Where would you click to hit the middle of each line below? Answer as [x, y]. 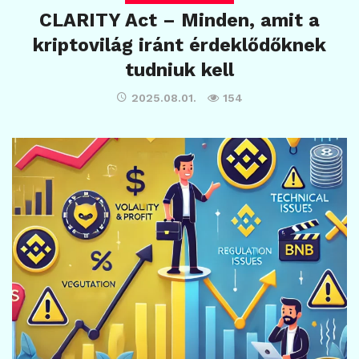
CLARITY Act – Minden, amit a [179, 20]
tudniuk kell [179, 70]
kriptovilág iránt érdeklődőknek [179, 45]
